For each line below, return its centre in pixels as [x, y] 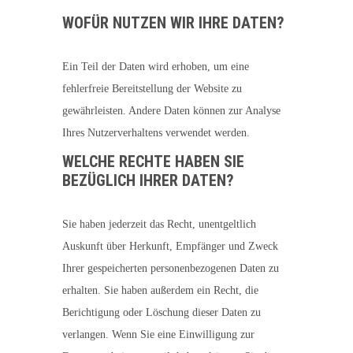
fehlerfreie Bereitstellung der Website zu [152, 89]
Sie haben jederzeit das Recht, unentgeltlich [159, 224]
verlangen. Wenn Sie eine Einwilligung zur [158, 334]
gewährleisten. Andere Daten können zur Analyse [171, 111]
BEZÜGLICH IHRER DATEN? [148, 180]
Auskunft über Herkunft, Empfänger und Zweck [170, 246]
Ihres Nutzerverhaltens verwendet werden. [156, 133]
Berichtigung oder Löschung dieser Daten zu [162, 312]
